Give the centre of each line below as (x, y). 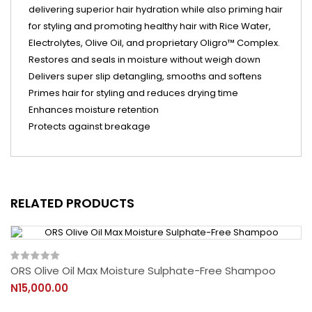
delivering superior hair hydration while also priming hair (156, 9)
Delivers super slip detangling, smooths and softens (145, 76)
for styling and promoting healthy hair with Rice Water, (150, 26)
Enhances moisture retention (94, 110)
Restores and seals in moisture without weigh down (145, 60)
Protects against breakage (89, 126)
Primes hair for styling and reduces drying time (133, 93)
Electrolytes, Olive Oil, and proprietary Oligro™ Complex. (154, 43)
